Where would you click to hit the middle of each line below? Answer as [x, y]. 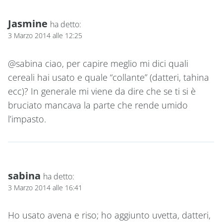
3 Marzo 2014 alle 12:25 [45, 36]
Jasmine [28, 24]
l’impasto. [27, 119]
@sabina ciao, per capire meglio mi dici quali [98, 63]
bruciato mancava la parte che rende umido [98, 105]
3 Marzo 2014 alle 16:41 [45, 187]
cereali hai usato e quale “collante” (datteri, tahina [109, 77]
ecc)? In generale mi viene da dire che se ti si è [102, 91]
